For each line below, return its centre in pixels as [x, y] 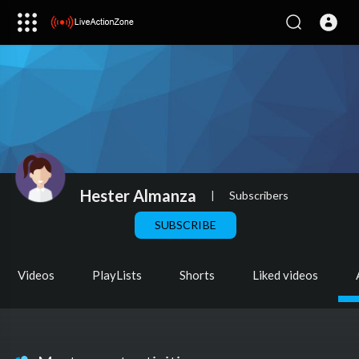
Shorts [197, 275]
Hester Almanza [138, 195]
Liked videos [285, 275]
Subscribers [259, 195]
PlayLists [117, 275]
